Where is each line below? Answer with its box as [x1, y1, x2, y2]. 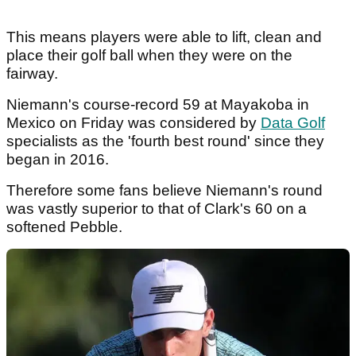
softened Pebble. [6, 218, 122, 235]
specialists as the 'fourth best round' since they [6, 132, 324, 149]
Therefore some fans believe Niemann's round [6, 181, 323, 199]
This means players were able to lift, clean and [6, 28, 322, 45]
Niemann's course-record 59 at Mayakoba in [6, 95, 309, 113]
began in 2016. [6, 150, 113, 168]
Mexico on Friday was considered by [6, 114, 261, 131]
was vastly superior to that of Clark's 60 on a [6, 199, 307, 217]
